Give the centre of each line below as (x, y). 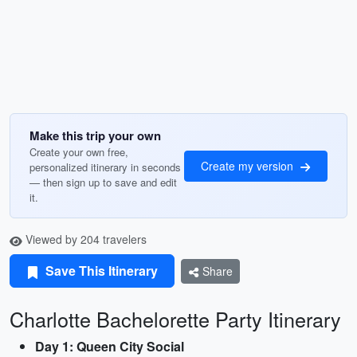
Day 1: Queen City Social (110, 346)
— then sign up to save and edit (103, 182)
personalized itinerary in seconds (105, 167)
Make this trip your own (95, 135)
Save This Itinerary (100, 271)
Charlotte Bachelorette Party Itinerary (175, 319)
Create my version (249, 165)
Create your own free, (79, 152)
